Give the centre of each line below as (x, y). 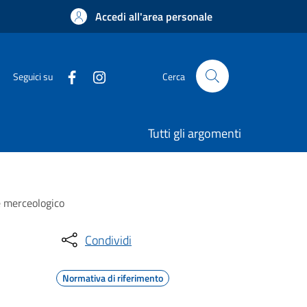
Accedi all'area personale (154, 16)
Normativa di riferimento (113, 278)
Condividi (108, 240)
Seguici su (33, 76)
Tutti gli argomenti (195, 133)
